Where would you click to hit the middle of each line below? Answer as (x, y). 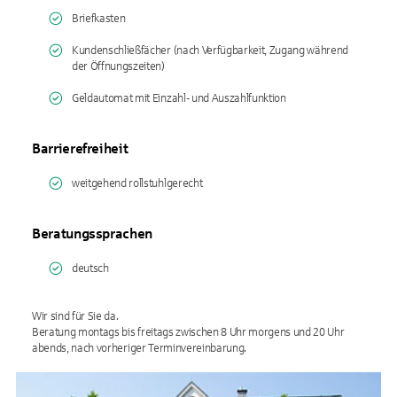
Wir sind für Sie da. (75, 316)
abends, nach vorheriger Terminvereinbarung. (140, 348)
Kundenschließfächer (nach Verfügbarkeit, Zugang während (210, 51)
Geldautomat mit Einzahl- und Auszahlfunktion (179, 98)
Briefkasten (99, 19)
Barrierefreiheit (80, 148)
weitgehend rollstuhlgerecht (137, 183)
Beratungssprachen (93, 234)
